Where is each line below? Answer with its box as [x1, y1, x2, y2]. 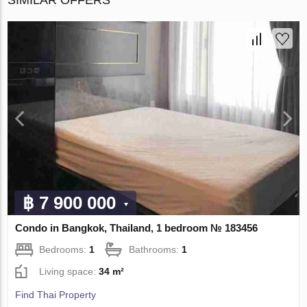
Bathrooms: [129, 244, 182, 256]
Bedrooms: [39, 244, 90, 256]
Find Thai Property [15, 289, 97, 301]
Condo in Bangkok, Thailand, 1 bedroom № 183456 [15, 222, 258, 234]
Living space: [39, 266, 99, 278]
